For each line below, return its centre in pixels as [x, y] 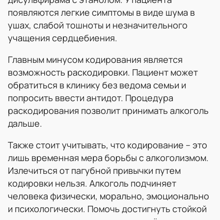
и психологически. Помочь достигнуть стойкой [107, 208]
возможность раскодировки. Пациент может [103, 72]
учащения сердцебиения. [63, 38]
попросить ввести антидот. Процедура [91, 97]
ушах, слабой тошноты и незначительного [98, 25]
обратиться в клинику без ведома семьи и [97, 85]
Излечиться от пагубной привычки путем [94, 170]
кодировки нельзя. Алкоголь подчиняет [92, 183]
